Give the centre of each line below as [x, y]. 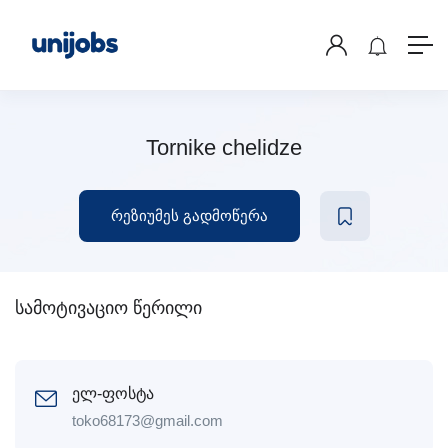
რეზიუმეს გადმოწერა [189, 215]
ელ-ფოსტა [113, 393]
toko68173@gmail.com [147, 420]
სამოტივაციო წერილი [108, 308]
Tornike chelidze [224, 147]
